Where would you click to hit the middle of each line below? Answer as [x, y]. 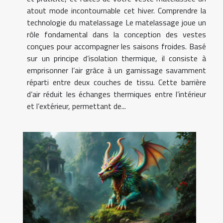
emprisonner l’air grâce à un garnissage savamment [116, 70]
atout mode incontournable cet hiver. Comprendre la [116, 10]
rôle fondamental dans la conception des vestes [116, 34]
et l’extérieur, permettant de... [76, 106]
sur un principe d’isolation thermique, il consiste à [116, 58]
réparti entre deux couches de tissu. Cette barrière [116, 82]
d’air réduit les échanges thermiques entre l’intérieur [116, 94]
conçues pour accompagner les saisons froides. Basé [116, 46]
